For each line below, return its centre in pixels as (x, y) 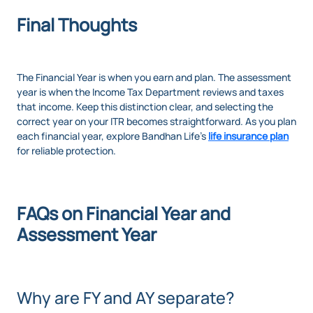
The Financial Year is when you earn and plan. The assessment (154, 78)
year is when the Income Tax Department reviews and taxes (150, 92)
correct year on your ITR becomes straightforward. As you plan (156, 122)
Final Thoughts (77, 25)
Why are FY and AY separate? (126, 298)
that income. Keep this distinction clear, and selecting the (145, 107)
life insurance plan (248, 136)
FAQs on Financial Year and (124, 214)
